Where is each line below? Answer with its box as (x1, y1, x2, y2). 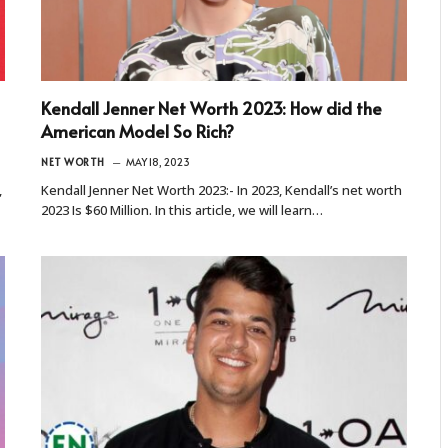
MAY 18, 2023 (125, 154, 190, 169)
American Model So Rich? (41, 118, 234, 143)
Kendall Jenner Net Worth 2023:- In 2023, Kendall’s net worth (41, 180, 402, 199)
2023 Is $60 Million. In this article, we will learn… (41, 200, 323, 219)
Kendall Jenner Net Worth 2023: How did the (41, 95, 382, 120)
